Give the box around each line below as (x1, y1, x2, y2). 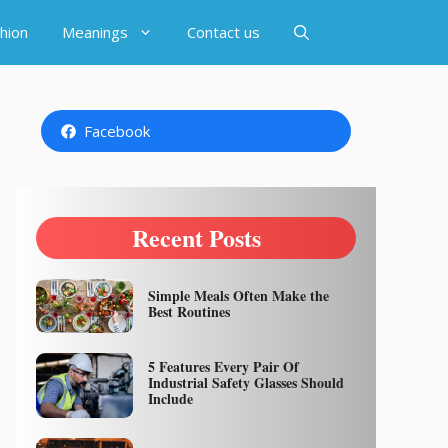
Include (147, 388, 193, 410)
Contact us (187, 22, 260, 42)
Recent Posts (131, 220, 261, 255)
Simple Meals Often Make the (147, 284, 329, 306)
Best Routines (147, 300, 230, 322)
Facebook (83, 121, 150, 141)
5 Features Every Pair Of (147, 356, 299, 378)
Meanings (62, 22, 128, 42)
